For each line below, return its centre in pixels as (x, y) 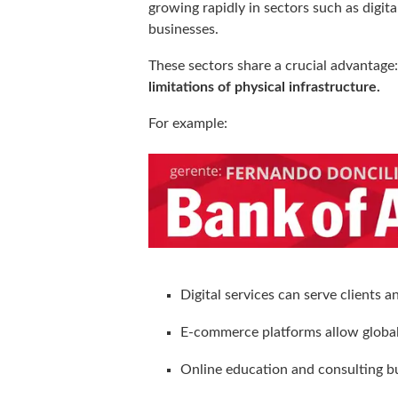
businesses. (183, 30)
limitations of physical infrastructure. (264, 88)
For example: (188, 124)
